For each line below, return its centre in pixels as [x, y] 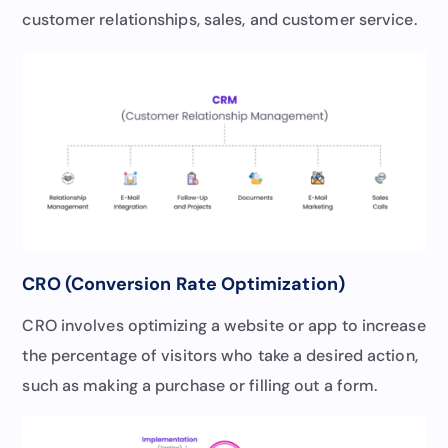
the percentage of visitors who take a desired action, [220, 355]
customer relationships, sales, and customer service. [219, 19]
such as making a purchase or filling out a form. [200, 385]
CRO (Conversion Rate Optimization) [183, 283]
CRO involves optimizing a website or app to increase [224, 325]
